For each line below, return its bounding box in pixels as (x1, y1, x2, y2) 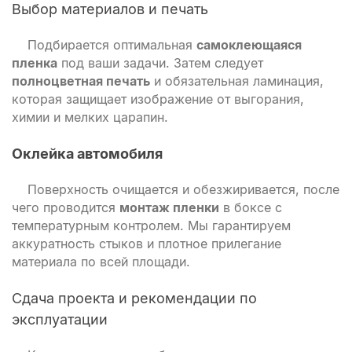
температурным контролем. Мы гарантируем (12, 218, 291, 233)
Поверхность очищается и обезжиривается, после (27, 181, 339, 197)
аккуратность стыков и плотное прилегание (12, 236, 281, 251)
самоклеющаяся (196, 37, 302, 53)
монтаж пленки (119, 200, 219, 215)
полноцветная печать (12, 73, 150, 89)
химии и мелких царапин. (12, 109, 168, 125)
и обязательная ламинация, (150, 73, 324, 89)
